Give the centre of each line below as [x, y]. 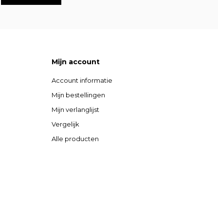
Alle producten [75, 138]
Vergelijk [65, 124]
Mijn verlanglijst [75, 109]
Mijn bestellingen [78, 95]
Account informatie [82, 80]
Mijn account [76, 62]
